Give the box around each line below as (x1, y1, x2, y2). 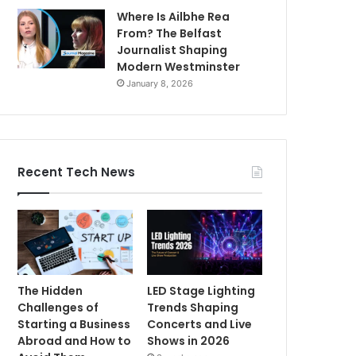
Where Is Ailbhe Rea (117, 9, 230, 25)
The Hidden (17, 282, 83, 299)
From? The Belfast (117, 25, 222, 41)
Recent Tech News (17, 164, 136, 180)
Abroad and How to (17, 332, 132, 349)
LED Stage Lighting (147, 282, 256, 299)
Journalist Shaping (117, 42, 228, 58)
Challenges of (17, 299, 99, 315)
